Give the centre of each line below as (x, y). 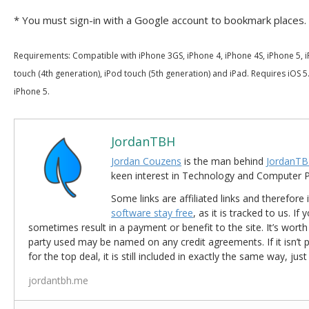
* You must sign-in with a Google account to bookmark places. (160, 20)
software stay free (152, 213)
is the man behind (224, 161)
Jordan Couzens (146, 161)
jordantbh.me (58, 280)
